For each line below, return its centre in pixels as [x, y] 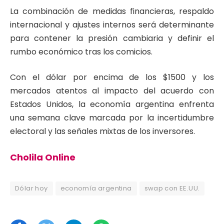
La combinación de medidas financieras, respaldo [112, 11]
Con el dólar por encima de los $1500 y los [112, 77]
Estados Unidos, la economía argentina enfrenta [112, 104]
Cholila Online [43, 157]
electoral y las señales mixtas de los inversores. [102, 131]
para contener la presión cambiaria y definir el [112, 38]
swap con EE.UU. [172, 188]
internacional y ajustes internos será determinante [112, 24]
